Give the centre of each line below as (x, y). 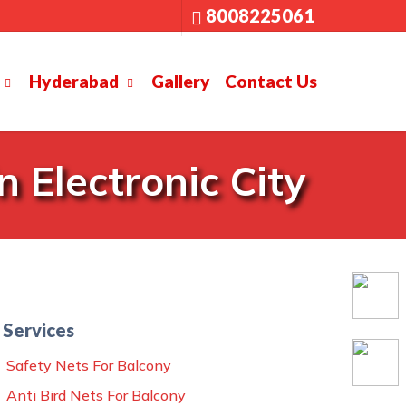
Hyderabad (74, 81)
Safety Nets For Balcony (89, 365)
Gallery (181, 81)
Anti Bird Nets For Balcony (97, 395)
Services (39, 330)
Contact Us (271, 81)
